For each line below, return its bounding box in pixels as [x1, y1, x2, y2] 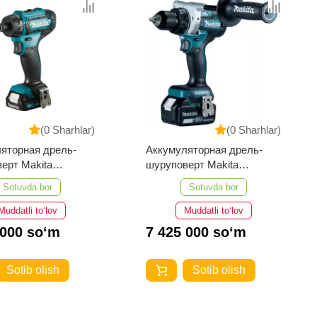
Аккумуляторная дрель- [146, 143, 263, 156]
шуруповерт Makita [146, 158, 239, 171]
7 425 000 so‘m [146, 224, 247, 240]
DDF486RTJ [146, 173, 205, 185]
